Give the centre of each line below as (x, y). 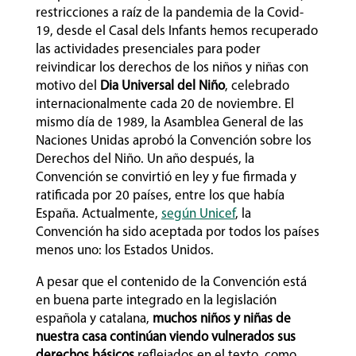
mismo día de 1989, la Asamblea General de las (169, 122)
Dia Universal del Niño (162, 86)
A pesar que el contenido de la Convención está (171, 282)
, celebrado (257, 86)
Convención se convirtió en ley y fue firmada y (166, 177)
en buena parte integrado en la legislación (156, 300)
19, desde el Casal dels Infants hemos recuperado (176, 31)
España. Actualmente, (98, 214)
